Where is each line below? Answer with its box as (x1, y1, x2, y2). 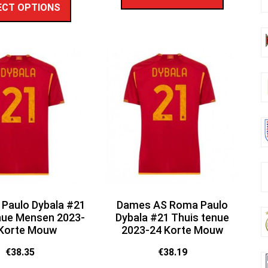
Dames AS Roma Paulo (117, 199, 229, 212)
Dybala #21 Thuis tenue (115, 211, 230, 224)
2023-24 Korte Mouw (121, 224, 224, 237)
